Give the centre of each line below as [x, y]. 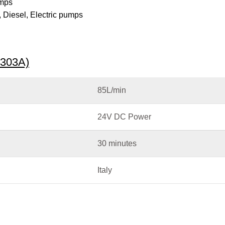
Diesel [15, 15]
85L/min [112, 90]
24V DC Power [124, 117]
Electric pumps [57, 15]
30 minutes [117, 143]
